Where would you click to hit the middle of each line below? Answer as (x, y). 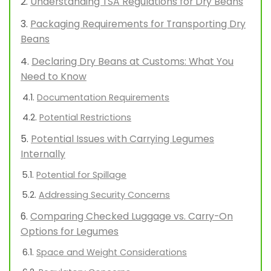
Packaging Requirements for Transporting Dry (138, 24)
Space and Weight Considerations (112, 253)
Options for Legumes (70, 232)
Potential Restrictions (85, 118)
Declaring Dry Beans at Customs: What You (132, 62)
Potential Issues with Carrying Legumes (122, 139)
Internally (43, 154)
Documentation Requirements (103, 98)
